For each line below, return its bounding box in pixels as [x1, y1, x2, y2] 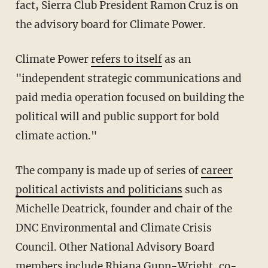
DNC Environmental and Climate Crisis [15, 221, 212, 234]
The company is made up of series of [22, 163, 201, 177]
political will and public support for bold [15, 109, 220, 123]
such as [182, 182, 223, 196]
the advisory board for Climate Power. [15, 17, 206, 31]
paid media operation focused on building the [15, 90, 244, 104]
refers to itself [90, 52, 162, 66]
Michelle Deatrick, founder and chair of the [15, 202, 232, 215]
